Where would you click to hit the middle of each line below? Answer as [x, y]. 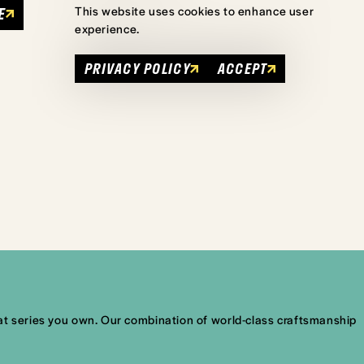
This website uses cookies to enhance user [195, 11]
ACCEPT [242, 68]
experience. [107, 28]
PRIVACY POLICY [137, 68]
